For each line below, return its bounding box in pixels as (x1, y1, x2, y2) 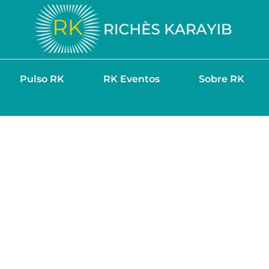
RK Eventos (103, 73, 160, 85)
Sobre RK (198, 73, 244, 85)
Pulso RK (19, 73, 64, 85)
